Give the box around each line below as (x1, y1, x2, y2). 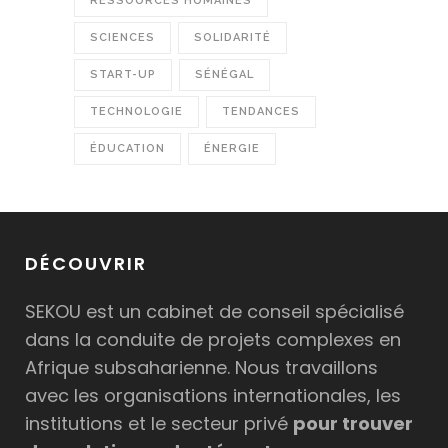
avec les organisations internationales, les (25, 383, 401, 408)
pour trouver (293, 411, 413, 436)
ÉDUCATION (90, 142, 165, 155)
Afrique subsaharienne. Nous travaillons (25, 355, 378, 380)
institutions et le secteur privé (25, 411, 293, 436)
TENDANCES (222, 105, 300, 118)
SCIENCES (90, 31, 155, 44)
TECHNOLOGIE (90, 105, 183, 118)
